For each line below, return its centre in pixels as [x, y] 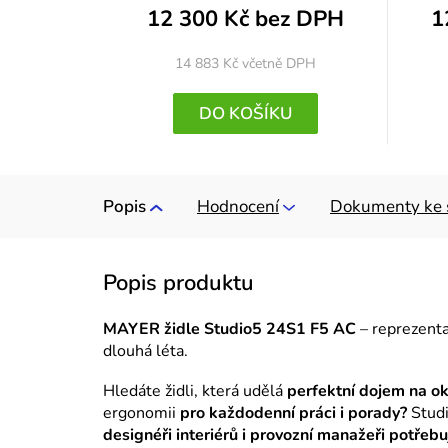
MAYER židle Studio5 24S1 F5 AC [229, 329]
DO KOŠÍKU [245, 114]
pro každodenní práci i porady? [293, 413]
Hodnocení [238, 207]
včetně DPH [278, 63]
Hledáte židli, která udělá [193, 391]
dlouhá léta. [145, 351]
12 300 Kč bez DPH [245, 18]
